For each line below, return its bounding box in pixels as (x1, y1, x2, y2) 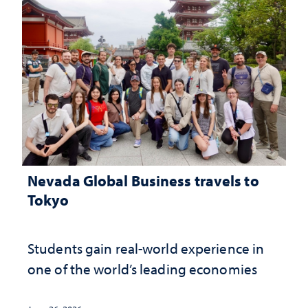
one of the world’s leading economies (27, 259, 257, 278)
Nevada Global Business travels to (27, 170, 259, 190)
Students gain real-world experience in (27, 239, 265, 257)
